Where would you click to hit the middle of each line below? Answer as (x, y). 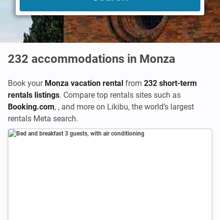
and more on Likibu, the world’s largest (128, 107)
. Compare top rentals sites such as (120, 95)
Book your (26, 83)
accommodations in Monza (103, 59)
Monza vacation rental (84, 83)
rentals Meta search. (43, 119)
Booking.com (31, 107)
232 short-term (170, 83)
